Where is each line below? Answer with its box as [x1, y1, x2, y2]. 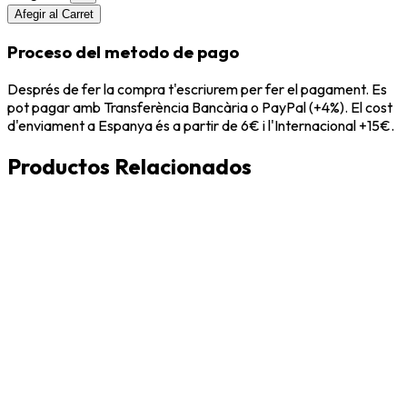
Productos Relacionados [7, 152, 252, 180]
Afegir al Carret [15, 7, 94, 22]
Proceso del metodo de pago [7, 41, 239, 64]
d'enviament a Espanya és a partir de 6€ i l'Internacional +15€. [7, 115, 394, 134]
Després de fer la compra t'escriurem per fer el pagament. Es [7, 79, 387, 98]
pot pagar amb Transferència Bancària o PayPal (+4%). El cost [7, 97, 392, 116]
